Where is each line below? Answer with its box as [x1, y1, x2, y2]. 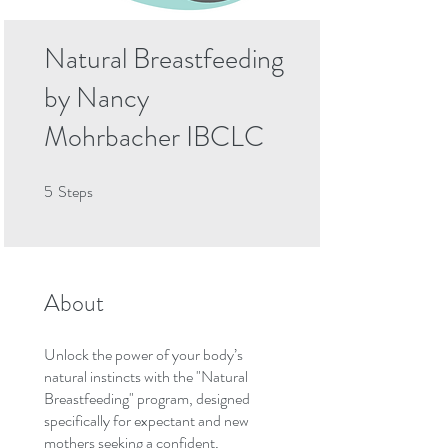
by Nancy [44, 78, 149, 119]
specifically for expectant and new [44, 409, 249, 433]
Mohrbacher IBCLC [44, 117, 264, 158]
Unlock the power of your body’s [44, 343, 243, 367]
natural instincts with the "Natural [44, 365, 248, 389]
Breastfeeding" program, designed [44, 387, 250, 411]
